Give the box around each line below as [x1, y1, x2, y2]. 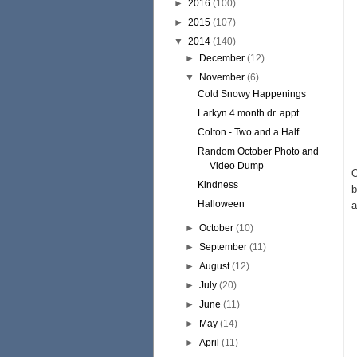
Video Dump [209, 160, 264, 171]
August [199, 261, 230, 272]
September [199, 241, 248, 253]
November [199, 72, 245, 83]
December [199, 53, 245, 64]
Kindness [197, 179, 238, 190]
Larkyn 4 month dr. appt [197, 108, 299, 119]
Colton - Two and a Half [197, 127, 299, 138]
